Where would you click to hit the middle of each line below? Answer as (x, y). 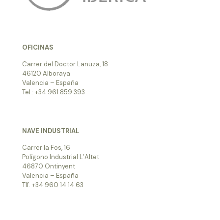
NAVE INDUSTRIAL (51, 131)
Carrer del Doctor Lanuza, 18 (65, 64)
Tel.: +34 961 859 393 (54, 92)
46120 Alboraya (46, 74)
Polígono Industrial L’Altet (61, 157)
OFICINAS (38, 48)
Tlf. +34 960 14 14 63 (53, 185)
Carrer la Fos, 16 (46, 148)
